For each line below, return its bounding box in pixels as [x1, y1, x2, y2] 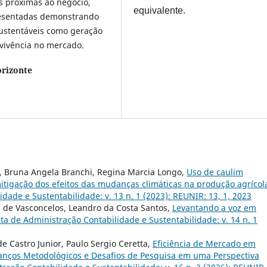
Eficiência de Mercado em [153, 237, 256, 249]
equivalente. [133, 5, 186, 15]
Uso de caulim [187, 166, 243, 178]
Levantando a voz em [172, 201, 256, 213]
